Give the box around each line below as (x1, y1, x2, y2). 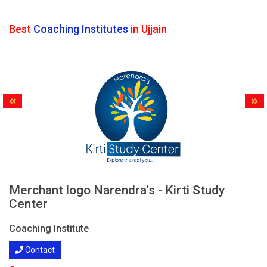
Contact (23, 245, 55, 254)
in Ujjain (128, 23, 167, 35)
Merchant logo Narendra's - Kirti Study (9, 183, 225, 197)
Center (9, 197, 48, 211)
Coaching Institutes (33, 23, 128, 35)
